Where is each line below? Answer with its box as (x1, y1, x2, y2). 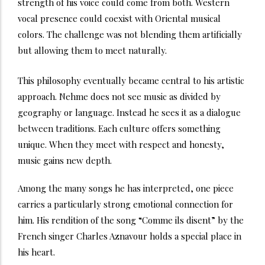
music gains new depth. (18, 154, 112, 166)
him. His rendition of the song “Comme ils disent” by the (18, 214, 244, 226)
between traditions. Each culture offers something (18, 122, 221, 134)
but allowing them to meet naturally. (18, 44, 167, 56)
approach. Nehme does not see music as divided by (18, 90, 221, 102)
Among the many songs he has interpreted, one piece (18, 182, 234, 194)
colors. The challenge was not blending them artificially (18, 28, 242, 40)
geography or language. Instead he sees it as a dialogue (18, 106, 241, 118)
